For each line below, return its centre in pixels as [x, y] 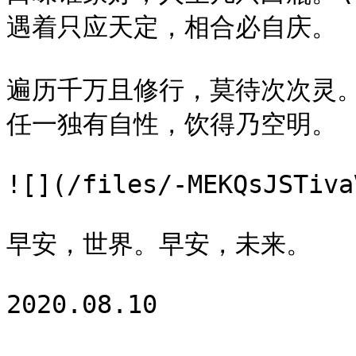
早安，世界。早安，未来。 [159, 244]
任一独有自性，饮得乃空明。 [172, 124]
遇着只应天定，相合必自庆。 [172, 27]
